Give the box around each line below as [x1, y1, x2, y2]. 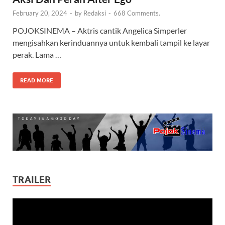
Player [12, 211, 34, 221]
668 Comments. [114, 9, 160, 18]
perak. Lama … [13, 50, 61, 60]
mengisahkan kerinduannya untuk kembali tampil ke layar [13, 38, 210, 48]
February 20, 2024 [13, 9, 67, 18]
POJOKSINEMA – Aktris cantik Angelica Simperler [13, 26, 187, 36]
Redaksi [83, 9, 106, 18]
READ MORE [20, 77, 53, 84]
